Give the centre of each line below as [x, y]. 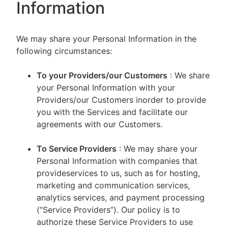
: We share [190, 75]
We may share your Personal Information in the [106, 39]
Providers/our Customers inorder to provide [121, 100]
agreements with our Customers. [99, 124]
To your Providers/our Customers [102, 75]
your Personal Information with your [106, 88]
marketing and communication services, [113, 185]
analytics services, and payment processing [121, 197]
